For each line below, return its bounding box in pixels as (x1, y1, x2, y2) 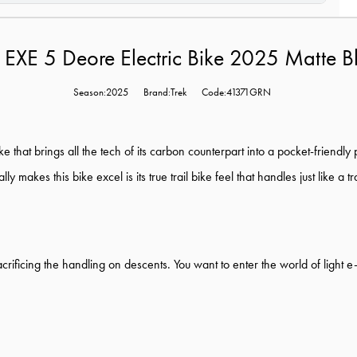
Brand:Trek (143, 85, 186, 100)
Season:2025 (73, 85, 128, 100)
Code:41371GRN (202, 85, 271, 100)
